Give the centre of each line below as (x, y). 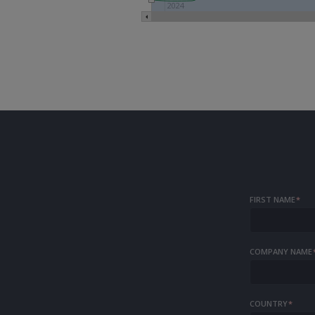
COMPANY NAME (281, 251)
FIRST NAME (273, 199)
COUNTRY (269, 303)
